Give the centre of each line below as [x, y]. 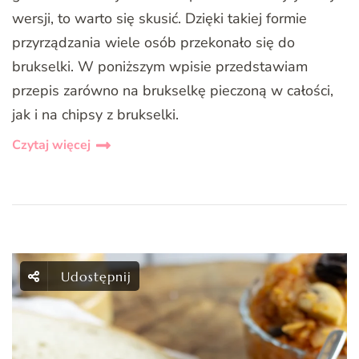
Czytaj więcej [51, 145]
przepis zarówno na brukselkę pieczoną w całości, [173, 90]
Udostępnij [96, 276]
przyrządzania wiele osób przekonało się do [153, 42]
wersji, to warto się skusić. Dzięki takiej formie [159, 18]
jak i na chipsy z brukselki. [95, 114]
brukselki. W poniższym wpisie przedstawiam [160, 66]
